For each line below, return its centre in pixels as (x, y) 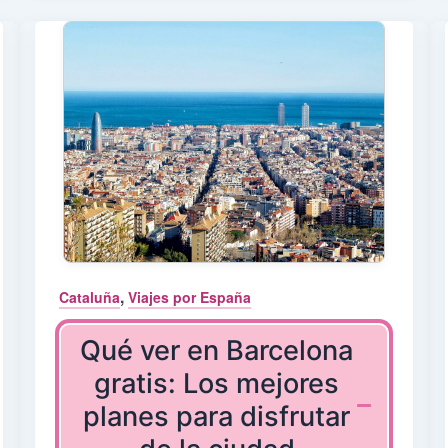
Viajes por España (189, 296)
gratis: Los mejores (217, 384)
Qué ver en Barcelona (217, 351)
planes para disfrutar (217, 417)
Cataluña (89, 296)
